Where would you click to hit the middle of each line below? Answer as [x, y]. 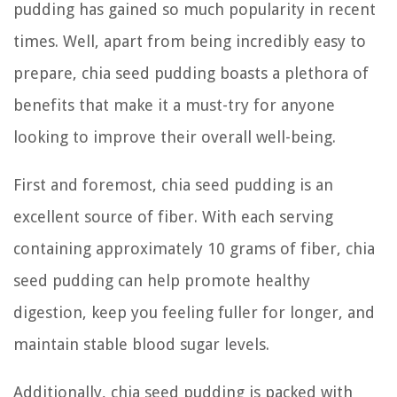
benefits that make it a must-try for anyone [174, 105]
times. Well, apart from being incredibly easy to [190, 41]
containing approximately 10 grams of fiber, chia [194, 248]
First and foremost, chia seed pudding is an [173, 184]
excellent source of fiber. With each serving [173, 216]
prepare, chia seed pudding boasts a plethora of [191, 73]
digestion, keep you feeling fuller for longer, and [194, 312]
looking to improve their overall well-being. [175, 136]
